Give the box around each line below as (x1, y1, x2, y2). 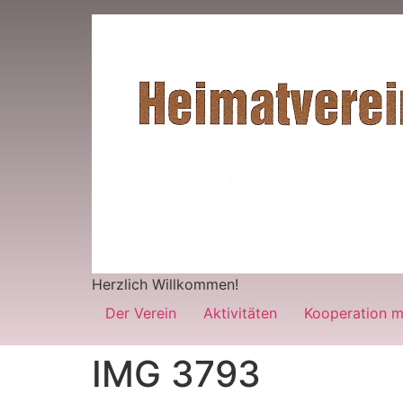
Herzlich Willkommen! (92, 274, 238, 293)
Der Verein (105, 303, 176, 322)
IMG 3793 (92, 351, 261, 396)
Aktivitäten (203, 303, 277, 322)
